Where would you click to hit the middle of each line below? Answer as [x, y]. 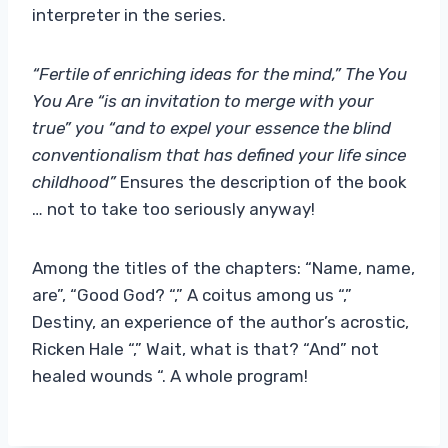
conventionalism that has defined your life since [219, 154]
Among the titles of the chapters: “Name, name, [223, 267]
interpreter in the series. [129, 14]
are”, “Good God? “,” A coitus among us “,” [192, 294]
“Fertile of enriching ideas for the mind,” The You [219, 73]
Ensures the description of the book [261, 181]
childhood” [74, 181]
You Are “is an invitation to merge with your [203, 100]
